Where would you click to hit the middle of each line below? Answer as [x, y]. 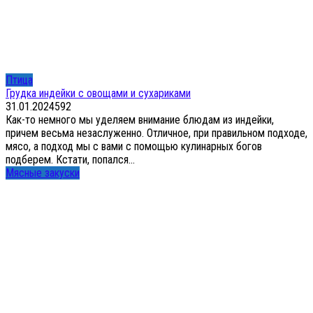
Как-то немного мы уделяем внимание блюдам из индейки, [140, 119]
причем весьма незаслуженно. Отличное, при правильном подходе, [156, 133]
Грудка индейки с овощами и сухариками [98, 93]
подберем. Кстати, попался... [70, 159]
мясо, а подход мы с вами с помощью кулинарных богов [134, 146]
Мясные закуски [43, 173]
